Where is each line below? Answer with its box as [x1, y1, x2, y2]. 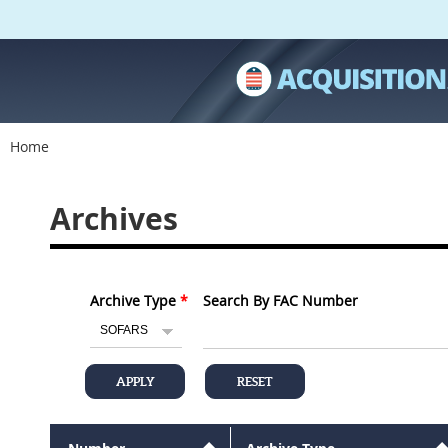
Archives [50, 198, 178, 239]
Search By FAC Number [203, 291, 358, 310]
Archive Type [90, 291, 176, 310]
